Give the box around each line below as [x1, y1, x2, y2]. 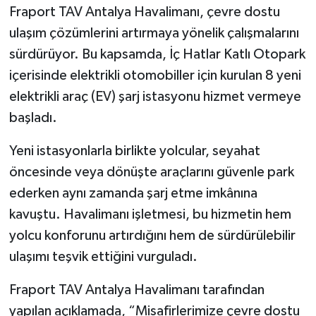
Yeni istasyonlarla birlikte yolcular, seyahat [8, 144, 260, 159]
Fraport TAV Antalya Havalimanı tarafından [8, 283, 265, 298]
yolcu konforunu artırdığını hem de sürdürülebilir [8, 229, 296, 243]
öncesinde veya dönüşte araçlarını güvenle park [8, 165, 294, 180]
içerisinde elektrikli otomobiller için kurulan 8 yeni [8, 68, 301, 83]
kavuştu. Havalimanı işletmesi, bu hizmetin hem [8, 207, 291, 222]
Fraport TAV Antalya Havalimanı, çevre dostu [8, 5, 280, 20]
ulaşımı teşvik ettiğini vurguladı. [8, 250, 197, 265]
